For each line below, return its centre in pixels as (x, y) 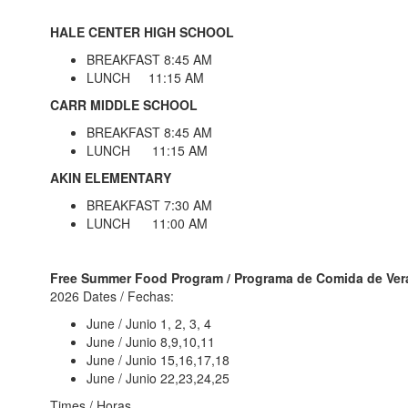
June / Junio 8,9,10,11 (151, 342)
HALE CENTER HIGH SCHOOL (142, 32)
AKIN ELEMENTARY (111, 178)
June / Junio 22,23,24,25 (158, 378)
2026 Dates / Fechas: (112, 296)
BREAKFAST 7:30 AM (149, 205)
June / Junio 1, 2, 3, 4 (149, 323)
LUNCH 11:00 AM (147, 223)
